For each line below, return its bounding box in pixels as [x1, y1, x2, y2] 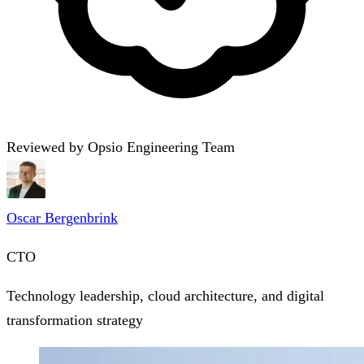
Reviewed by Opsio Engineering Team [6, 139, 235, 156]
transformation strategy [6, 312, 143, 329]
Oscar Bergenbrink [6, 210, 118, 227]
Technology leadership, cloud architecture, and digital [6, 288, 324, 305]
